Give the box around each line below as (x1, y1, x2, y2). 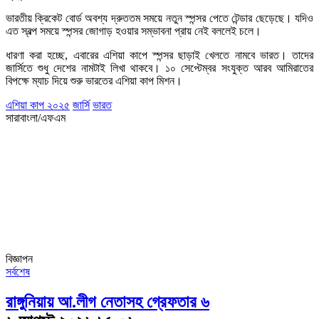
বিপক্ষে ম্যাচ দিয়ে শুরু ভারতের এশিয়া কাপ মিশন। (6, 74, 182, 87)
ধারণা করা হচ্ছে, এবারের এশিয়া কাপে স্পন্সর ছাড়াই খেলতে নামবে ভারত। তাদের (6, 48, 313, 61)
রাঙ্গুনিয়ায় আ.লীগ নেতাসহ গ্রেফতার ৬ (6, 292, 209, 311)
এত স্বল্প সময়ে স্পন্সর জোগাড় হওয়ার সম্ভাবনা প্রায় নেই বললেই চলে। (6, 24, 261, 37)
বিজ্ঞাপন (6, 252, 33, 265)
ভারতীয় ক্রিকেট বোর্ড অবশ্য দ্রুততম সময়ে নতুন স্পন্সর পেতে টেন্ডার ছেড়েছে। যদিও (6, 11, 313, 24)
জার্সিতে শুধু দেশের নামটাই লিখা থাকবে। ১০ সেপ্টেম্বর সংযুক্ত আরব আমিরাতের (6, 61, 313, 74)
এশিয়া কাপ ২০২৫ (6, 98, 70, 111)
